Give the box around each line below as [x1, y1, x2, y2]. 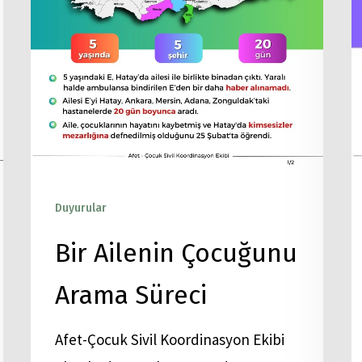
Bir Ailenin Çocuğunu [55, 238, 297, 268]
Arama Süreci [55, 280, 207, 310]
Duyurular [55, 201, 107, 215]
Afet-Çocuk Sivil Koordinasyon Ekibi [55, 330, 284, 349]
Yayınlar [115, 201, 157, 215]
